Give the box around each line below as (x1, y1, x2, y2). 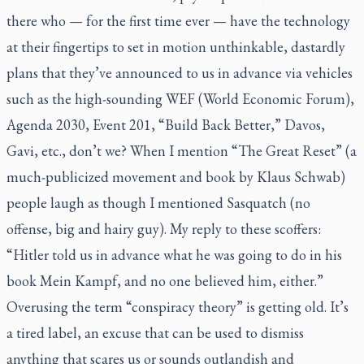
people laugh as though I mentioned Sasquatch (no (6, 193, 310, 212)
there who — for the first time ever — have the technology (6, 11, 350, 30)
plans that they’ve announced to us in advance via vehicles (6, 63, 353, 82)
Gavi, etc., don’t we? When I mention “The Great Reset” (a (6, 141, 357, 160)
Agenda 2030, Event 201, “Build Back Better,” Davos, (6, 115, 325, 134)
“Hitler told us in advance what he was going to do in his (6, 245, 342, 264)
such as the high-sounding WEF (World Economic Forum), (6, 89, 354, 108)
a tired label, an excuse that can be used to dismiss (6, 323, 304, 342)
